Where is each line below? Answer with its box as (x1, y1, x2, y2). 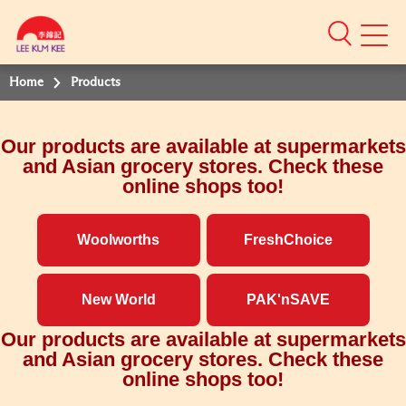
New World (81, 292, 156, 307)
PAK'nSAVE (246, 292, 330, 307)
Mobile (360, 34, 400, 46)
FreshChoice (243, 232, 333, 247)
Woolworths (77, 232, 159, 247)
